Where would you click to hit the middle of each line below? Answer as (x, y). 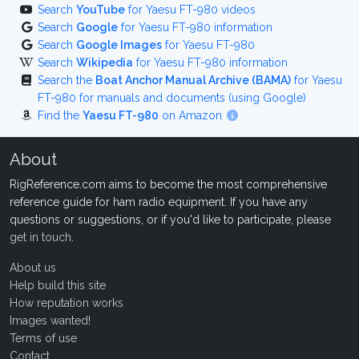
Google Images (119, 45)
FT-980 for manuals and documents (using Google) (172, 98)
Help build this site (58, 285)
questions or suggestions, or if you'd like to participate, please (170, 220)
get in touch (40, 237)
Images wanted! (50, 321)
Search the (67, 80)
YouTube (101, 10)
